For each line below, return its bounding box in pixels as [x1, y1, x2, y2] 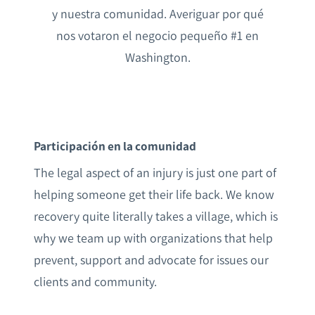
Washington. [124, 50, 191, 66]
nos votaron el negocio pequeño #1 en [56, 28, 259, 44]
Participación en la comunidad [34, 139, 196, 154]
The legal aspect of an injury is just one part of [34, 165, 276, 181]
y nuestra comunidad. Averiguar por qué [51, 6, 264, 22]
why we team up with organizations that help [34, 231, 273, 247]
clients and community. [34, 274, 157, 290]
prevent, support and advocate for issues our [34, 252, 269, 269]
